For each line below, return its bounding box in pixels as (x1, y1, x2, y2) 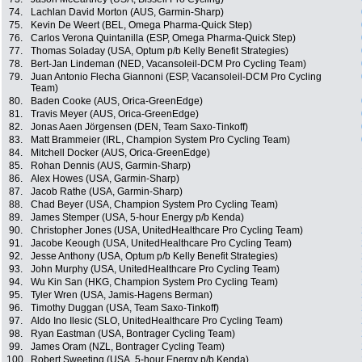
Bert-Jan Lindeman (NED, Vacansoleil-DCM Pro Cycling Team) (31, 58, 306, 70)
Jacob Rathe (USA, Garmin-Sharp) (31, 186, 183, 198)
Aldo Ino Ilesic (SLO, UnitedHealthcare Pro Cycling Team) (31, 315, 283, 327)
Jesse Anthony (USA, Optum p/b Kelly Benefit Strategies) (31, 250, 278, 263)
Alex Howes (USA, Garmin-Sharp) (31, 173, 179, 185)
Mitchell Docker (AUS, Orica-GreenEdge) (31, 147, 210, 159)
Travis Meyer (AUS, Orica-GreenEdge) (31, 108, 199, 120)
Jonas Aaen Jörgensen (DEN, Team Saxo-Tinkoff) (31, 121, 248, 133)
